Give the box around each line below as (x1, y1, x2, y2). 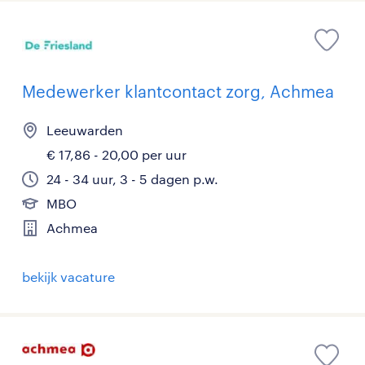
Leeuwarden (46, 122, 123, 139)
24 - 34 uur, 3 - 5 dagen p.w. (46, 171, 218, 187)
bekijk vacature (22, 269, 115, 285)
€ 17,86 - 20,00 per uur (46, 147, 187, 163)
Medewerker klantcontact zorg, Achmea (22, 81, 334, 102)
